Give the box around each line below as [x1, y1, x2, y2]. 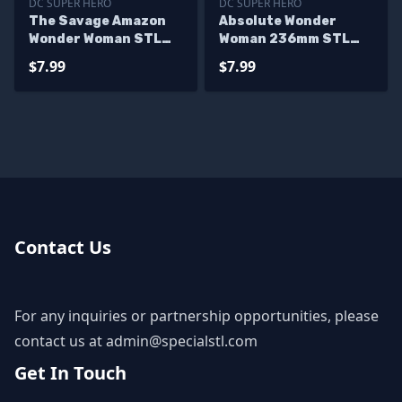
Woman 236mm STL [219, 31, 350, 47]
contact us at [14, 331, 106, 351]
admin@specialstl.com [106, 331, 258, 351]
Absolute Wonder [219, 13, 336, 29]
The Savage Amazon [29, 13, 166, 29]
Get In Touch [14, 361, 127, 385]
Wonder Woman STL [29, 31, 162, 47]
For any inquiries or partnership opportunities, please [14, 306, 379, 326]
